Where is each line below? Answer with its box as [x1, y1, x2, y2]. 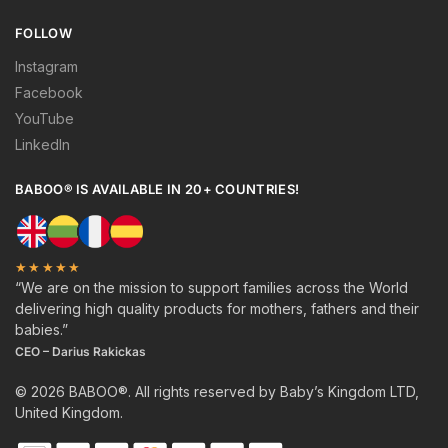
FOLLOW [15, 25, 72, 42]
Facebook [15, 83, 83, 101]
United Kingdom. [15, 404, 123, 422]
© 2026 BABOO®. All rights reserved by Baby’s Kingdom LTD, [15, 383, 419, 401]
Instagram [15, 57, 78, 75]
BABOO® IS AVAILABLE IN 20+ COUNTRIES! [15, 180, 300, 197]
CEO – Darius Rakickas [15, 344, 146, 360]
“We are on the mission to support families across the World [15, 279, 408, 297]
